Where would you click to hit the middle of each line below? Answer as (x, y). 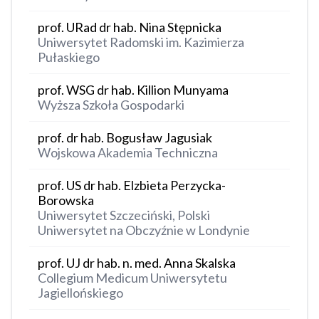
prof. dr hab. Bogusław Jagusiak (125, 138)
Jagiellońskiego (80, 293)
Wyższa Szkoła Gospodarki (111, 105)
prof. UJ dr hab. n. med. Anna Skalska (137, 263)
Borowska (66, 200)
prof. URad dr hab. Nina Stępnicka (130, 27)
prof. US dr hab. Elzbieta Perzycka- (132, 185)
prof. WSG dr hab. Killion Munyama (133, 90)
